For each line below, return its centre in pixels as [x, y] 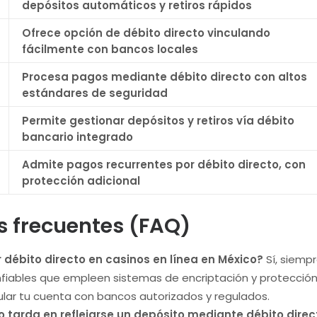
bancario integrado [77, 137]
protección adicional [81, 181]
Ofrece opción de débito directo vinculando [146, 33]
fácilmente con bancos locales [110, 49]
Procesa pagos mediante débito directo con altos [165, 77]
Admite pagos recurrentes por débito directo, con [164, 165]
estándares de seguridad [95, 93]
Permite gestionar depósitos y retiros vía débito [158, 121]
